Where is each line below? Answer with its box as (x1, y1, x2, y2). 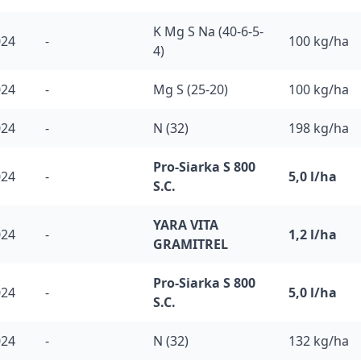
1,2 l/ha (288, 226, 337, 243)
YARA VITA (153, 216, 218, 234)
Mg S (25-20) (153, 81, 228, 98)
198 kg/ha (288, 119, 349, 137)
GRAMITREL (153, 235, 228, 253)
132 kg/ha (288, 332, 349, 350)
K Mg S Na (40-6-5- (153, 23, 263, 40)
